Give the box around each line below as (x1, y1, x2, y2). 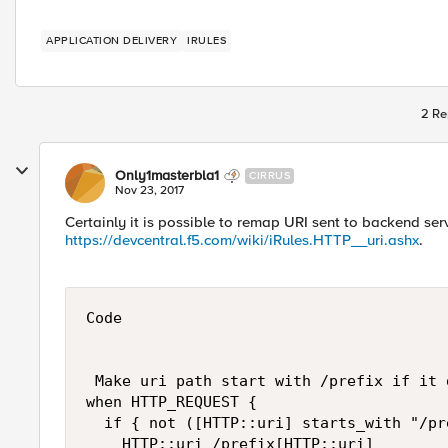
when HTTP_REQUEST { (86, 393, 257, 411)
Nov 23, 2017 (115, 183, 184, 198)
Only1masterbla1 (115, 167, 219, 184)
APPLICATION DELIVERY (46, 34, 177, 47)
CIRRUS (249, 169, 290, 182)
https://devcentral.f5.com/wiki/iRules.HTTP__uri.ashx (65, 231, 419, 249)
